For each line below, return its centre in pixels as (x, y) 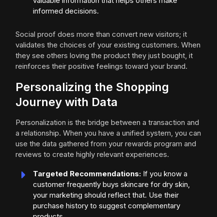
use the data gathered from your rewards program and (106, 144)
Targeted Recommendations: (87, 174)
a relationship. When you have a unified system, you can (108, 133)
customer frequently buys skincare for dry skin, (111, 184)
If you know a (164, 174)
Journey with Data (67, 102)
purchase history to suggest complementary (107, 206)
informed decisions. (66, 11)
